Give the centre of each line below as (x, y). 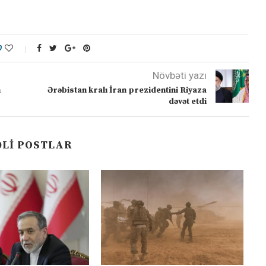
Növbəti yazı (179, 76)
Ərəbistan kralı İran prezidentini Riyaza (127, 91)
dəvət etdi (187, 102)
